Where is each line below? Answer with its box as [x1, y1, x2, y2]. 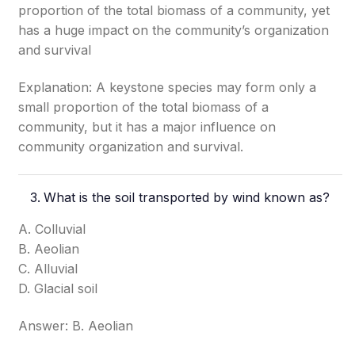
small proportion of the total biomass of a [18, 99, 269, 115]
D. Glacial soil [18, 281, 98, 296]
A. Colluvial [18, 221, 86, 237]
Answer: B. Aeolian [18, 318, 134, 334]
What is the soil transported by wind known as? [44, 189, 330, 205]
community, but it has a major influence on [18, 119, 277, 135]
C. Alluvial [18, 261, 78, 277]
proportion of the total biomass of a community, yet [18, 2, 330, 18]
